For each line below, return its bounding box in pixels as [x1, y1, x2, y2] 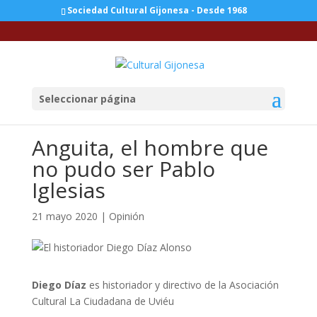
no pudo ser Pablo [31, 154, 215, 183]
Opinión [108, 209, 144, 223]
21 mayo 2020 [31, 209, 98, 223]
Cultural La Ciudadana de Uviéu [31, 294, 174, 308]
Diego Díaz [31, 278, 86, 292]
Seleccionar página [38, 91, 136, 105]
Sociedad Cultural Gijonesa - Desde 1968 [67, 4, 247, 16]
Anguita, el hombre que [31, 133, 268, 162]
